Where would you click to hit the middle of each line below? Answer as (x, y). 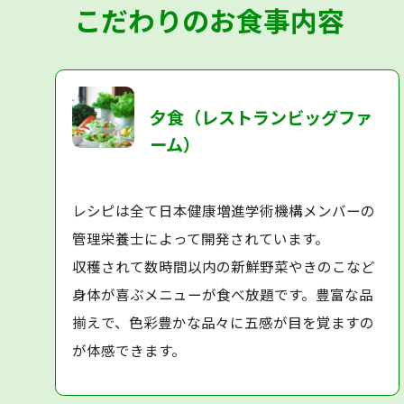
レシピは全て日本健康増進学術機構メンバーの (224, 211)
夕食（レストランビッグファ (262, 117)
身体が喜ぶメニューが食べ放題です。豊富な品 (223, 294)
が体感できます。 (129, 350)
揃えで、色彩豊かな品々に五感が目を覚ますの (224, 322)
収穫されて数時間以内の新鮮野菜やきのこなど (224, 266)
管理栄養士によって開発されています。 (201, 239)
